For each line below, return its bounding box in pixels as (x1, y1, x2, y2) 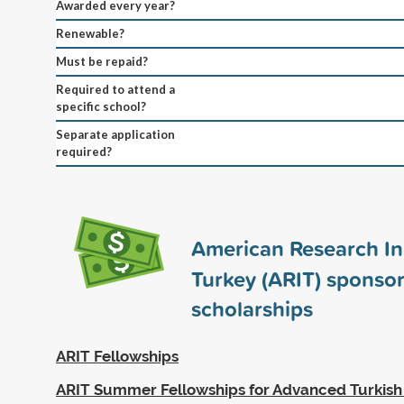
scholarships (191, 292, 313, 324)
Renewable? (56, 25, 124, 41)
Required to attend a (56, 81, 175, 96)
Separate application (56, 126, 175, 142)
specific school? (56, 98, 146, 114)
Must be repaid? (56, 53, 148, 69)
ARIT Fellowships (56, 346, 179, 365)
